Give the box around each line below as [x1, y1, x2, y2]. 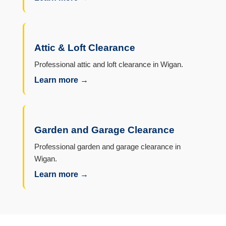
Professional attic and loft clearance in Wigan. [34, 60, 183, 69]
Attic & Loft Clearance [34, 42, 135, 53]
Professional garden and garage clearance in [34, 142, 181, 151]
